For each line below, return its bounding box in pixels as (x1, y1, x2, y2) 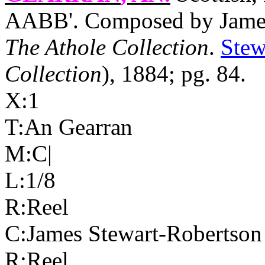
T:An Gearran (5, 114, 132, 140)
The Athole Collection (5, 34, 209, 60)
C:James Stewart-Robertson (5, 221, 262, 246)
